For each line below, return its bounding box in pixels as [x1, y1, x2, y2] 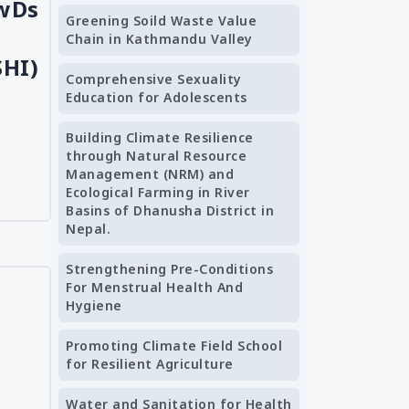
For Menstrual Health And [66, 278, 243, 296]
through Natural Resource [66, 147, 246, 164]
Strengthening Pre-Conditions [66, 260, 273, 278]
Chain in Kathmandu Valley [66, 30, 253, 47]
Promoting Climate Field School [66, 337, 282, 354]
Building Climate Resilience [66, 129, 254, 146]
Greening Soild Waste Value [66, 12, 257, 29]
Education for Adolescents [66, 89, 247, 106]
